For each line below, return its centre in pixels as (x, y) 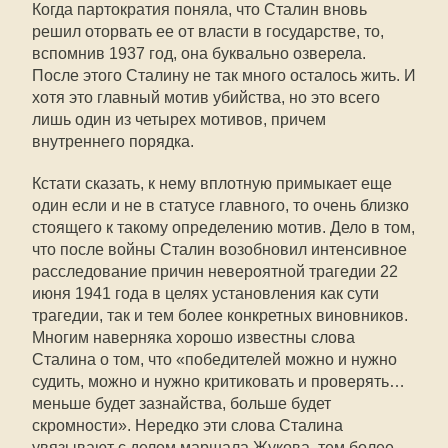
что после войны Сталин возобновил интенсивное (219, 249)
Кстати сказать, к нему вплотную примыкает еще (212, 183)
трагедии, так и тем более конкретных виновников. (220, 315)
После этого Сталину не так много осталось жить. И (224, 75)
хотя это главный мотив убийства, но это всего (206, 97)
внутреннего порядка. (113, 141)
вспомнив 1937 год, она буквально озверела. (199, 53)
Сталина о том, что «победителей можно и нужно (214, 359)
